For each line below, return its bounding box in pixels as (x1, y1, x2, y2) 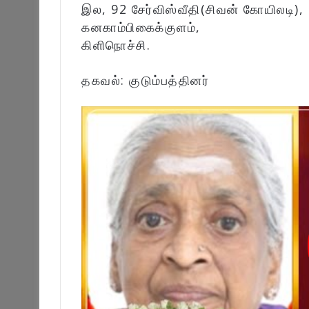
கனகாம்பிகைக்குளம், (81, 18, 201, 35)
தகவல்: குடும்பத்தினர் (81, 71, 209, 88)
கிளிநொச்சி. (81, 36, 150, 53)
